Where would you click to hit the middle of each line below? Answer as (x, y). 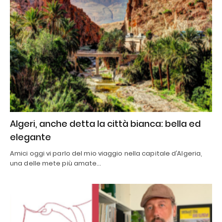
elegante (30, 137)
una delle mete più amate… (56, 164)
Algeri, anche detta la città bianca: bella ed (105, 124)
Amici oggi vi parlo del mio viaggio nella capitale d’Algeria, (106, 154)
